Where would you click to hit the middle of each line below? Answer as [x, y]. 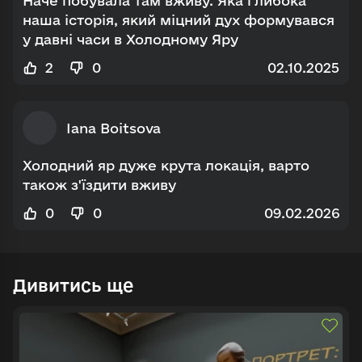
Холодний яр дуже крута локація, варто [166, 166]
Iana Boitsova [114, 128]
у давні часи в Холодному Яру [130, 40]
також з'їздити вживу [99, 185]
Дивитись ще [73, 286]
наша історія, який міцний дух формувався [179, 20]
